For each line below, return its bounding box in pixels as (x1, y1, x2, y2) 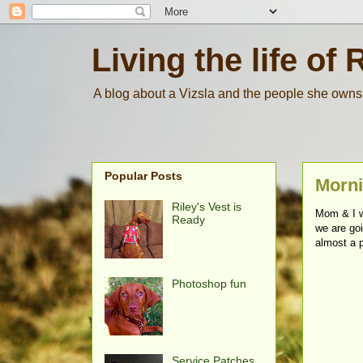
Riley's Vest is (171, 200, 241, 214)
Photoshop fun (171, 277, 246, 291)
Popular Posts (105, 169, 182, 183)
